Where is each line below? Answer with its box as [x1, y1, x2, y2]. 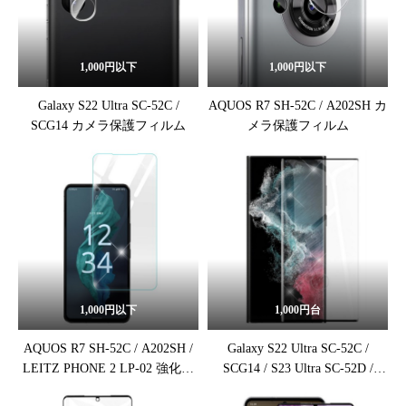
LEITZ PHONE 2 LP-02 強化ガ [23, 362, 194, 375]
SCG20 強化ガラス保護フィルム [208, 382, 388, 395]
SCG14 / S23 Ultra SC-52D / [222, 362, 271, 375]
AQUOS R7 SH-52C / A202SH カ [208, 99, 387, 112]
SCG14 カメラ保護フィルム [31, 119, 186, 132]
